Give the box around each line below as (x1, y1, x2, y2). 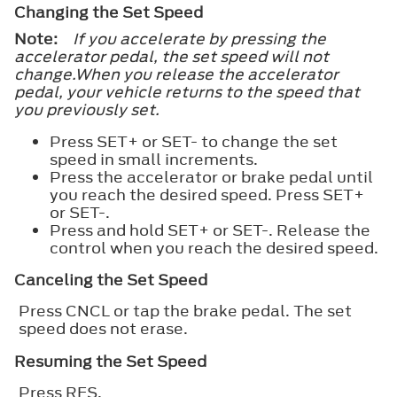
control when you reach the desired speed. (50, 237, 378, 259)
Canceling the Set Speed (14, 269, 207, 291)
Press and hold (50, 219, 167, 241)
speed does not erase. (19, 317, 188, 339)
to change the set (198, 130, 338, 152)
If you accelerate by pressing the (73, 27, 326, 50)
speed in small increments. (50, 148, 258, 170)
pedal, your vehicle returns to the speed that (14, 81, 360, 103)
